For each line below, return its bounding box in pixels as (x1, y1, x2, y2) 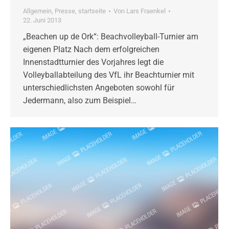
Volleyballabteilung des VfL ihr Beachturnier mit (23, 70, 194, 80)
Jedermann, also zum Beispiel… (23, 96, 136, 106)
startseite (78, 7, 106, 15)
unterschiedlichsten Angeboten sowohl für (23, 83, 174, 93)
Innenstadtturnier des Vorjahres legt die (23, 57, 164, 67)
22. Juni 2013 (23, 16, 61, 25)
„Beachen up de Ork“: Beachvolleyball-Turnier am (23, 32, 198, 42)
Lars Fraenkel (126, 7, 166, 15)
